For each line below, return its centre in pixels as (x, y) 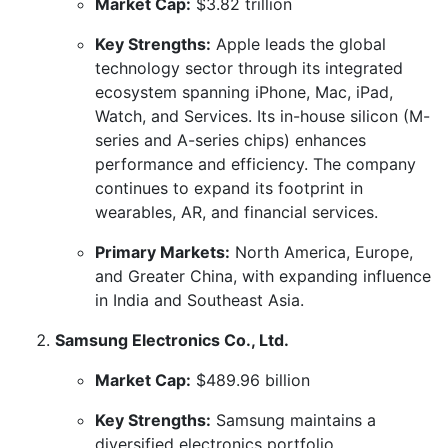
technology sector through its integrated (249, 67)
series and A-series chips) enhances (230, 139)
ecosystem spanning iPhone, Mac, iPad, (244, 91)
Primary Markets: (162, 251)
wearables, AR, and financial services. (236, 211)
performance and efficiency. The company (255, 163)
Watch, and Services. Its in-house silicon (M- (262, 115)
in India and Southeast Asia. (199, 299)
